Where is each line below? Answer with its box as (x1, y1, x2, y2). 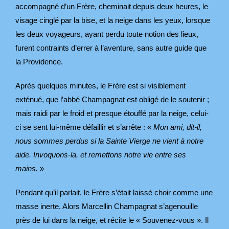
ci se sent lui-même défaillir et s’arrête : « (15, 122, 153, 131)
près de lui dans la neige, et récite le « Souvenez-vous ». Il (15, 215, 209, 224)
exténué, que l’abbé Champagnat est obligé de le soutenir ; (15, 95, 209, 104)
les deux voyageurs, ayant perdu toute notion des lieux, (15, 29, 198, 38)
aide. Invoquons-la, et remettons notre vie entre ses (15, 150, 186, 159)
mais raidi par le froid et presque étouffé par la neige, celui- (15, 108, 209, 118)
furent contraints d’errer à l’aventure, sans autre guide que (15, 43, 207, 52)
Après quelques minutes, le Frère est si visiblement (15, 81, 186, 90)
